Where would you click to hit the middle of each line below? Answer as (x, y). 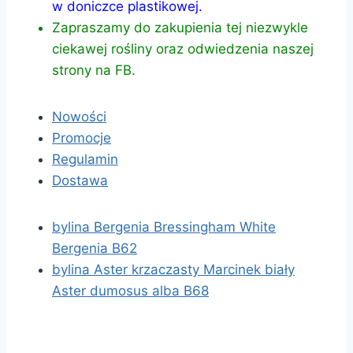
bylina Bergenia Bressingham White (164, 227)
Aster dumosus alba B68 (130, 290)
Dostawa (80, 180)
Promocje (82, 137)
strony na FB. (94, 70)
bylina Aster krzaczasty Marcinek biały (173, 269)
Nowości (79, 116)
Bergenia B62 (95, 248)
